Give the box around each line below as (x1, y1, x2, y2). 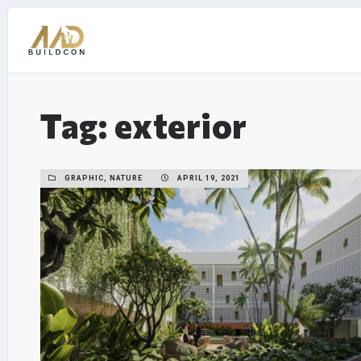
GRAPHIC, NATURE (64, 174, 143, 182)
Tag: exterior (40, 104, 247, 146)
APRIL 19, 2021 (175, 174, 240, 182)
